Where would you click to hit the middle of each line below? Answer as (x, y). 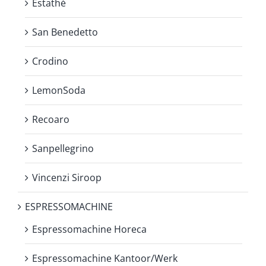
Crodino (50, 61)
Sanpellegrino (63, 148)
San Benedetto (65, 32)
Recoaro (51, 119)
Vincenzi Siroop (67, 177)
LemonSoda (59, 90)
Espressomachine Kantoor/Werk (105, 258)
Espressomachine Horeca (89, 229)
